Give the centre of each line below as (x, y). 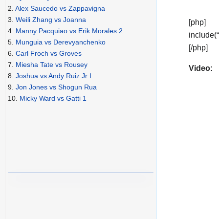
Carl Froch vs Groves (49, 54)
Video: (201, 68)
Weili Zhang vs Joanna (51, 20)
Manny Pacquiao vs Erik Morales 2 (69, 31)
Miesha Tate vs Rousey (52, 65)
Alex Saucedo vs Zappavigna (60, 9)
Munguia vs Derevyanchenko (61, 42)
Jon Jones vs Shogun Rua (56, 87)
